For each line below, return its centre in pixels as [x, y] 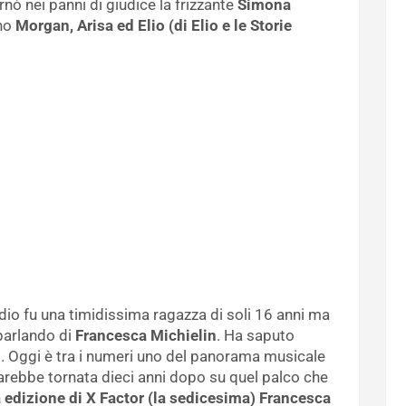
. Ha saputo [256, 335]
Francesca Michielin [144, 335]
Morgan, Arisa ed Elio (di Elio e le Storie [154, 25]
